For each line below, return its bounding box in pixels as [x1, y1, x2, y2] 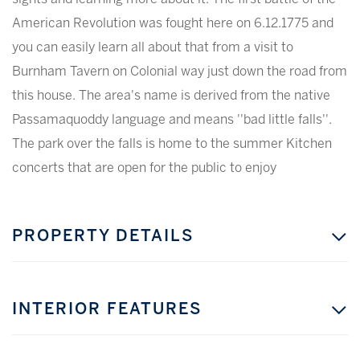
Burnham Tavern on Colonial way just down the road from [12, 65, 347, 78]
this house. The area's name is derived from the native [12, 89, 330, 102]
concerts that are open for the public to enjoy [12, 162, 276, 174]
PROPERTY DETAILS [12, 228, 194, 244]
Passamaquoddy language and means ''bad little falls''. [12, 113, 332, 126]
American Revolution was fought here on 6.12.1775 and [12, 17, 333, 30]
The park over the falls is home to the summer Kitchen [12, 137, 332, 150]
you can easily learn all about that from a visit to [12, 41, 293, 54]
